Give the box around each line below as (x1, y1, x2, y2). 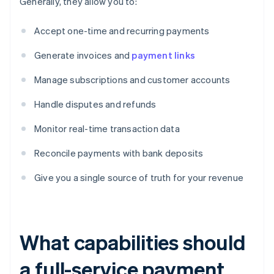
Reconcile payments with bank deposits (34, 147, 204, 160)
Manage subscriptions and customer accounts (34, 73, 231, 86)
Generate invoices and (34, 49, 132, 62)
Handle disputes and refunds (34, 98, 157, 111)
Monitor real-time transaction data (34, 122, 180, 135)
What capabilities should (20, 229, 246, 256)
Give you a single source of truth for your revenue (34, 171, 243, 184)
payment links (131, 49, 196, 62)
